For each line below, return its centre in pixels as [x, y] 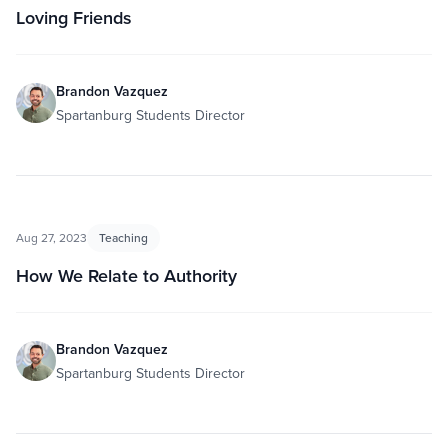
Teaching [123, 237]
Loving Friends [74, 17]
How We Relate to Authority [126, 275]
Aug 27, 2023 [51, 237]
